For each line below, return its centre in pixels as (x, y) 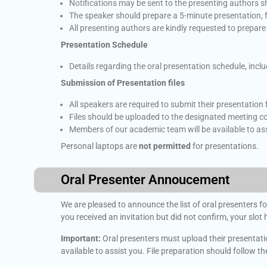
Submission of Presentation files (123, 83)
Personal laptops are (100, 146)
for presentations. (225, 146)
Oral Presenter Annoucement (145, 180)
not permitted (165, 146)
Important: (81, 238)
